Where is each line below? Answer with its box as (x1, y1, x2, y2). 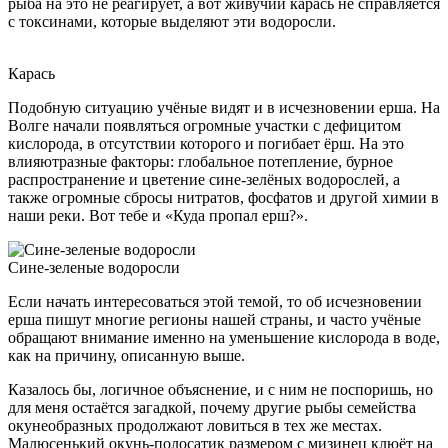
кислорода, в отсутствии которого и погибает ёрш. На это (8, 134, 404, 152)
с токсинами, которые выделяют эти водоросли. (8, 12, 336, 30)
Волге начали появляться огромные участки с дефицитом (8, 116, 401, 134)
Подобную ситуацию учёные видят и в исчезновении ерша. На (8, 98, 440, 116)
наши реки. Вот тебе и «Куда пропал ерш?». (8, 206, 308, 224)
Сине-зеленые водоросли (8, 258, 180, 276)
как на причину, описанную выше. (8, 346, 245, 364)
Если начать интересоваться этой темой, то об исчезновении (8, 292, 422, 310)
